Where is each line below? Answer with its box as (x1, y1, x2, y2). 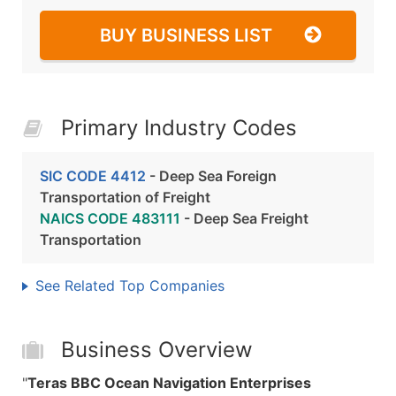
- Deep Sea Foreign (146, 167, 277, 185)
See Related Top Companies (35, 277, 225, 294)
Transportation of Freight (40, 188, 210, 206)
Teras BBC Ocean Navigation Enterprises (27, 374, 311, 392)
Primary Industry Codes (61, 115, 297, 141)
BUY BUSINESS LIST (100, 25, 272, 46)
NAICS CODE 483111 (40, 209, 180, 227)
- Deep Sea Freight (180, 209, 308, 227)
